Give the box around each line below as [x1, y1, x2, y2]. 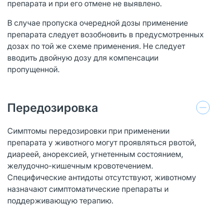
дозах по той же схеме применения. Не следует [7, 41, 185, 51]
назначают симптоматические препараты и [7, 184, 169, 194]
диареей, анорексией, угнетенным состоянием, [7, 149, 183, 159]
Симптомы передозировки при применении [7, 125, 170, 136]
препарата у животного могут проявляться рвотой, [7, 137, 196, 147]
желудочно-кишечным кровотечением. [7, 160, 153, 170]
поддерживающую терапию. [7, 195, 113, 205]
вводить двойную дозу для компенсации [7, 52, 158, 62]
